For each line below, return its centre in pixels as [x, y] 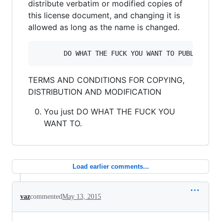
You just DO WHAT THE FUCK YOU [110, 111]
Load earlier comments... [110, 166]
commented [46, 196]
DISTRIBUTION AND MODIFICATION [95, 92]
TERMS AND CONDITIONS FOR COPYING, [106, 80]
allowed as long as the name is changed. [104, 27]
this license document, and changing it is [104, 15]
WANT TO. [63, 123]
